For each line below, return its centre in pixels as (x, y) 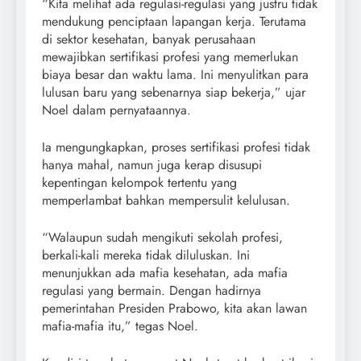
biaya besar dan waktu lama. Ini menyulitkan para (175, 75)
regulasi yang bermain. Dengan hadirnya (151, 291)
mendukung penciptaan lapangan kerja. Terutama (174, 22)
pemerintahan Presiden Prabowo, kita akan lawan (174, 309)
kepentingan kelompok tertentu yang (139, 183)
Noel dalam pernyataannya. (116, 110)
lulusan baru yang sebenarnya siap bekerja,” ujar (174, 93)
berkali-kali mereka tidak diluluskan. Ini (146, 255)
